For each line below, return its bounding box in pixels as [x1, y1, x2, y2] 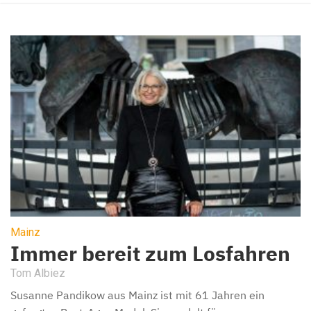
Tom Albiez [10, 267, 65, 280]
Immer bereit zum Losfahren [10, 239, 290, 267]
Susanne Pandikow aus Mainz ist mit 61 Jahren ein [10, 288, 264, 303]
